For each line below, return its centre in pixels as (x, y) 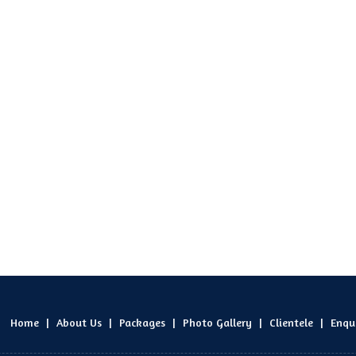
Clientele (291, 322)
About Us (79, 322)
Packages (142, 322)
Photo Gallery (217, 322)
